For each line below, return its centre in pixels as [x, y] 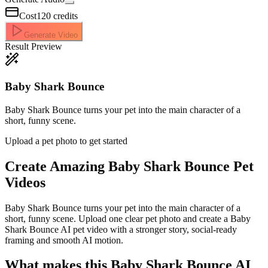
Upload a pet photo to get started [66, 141]
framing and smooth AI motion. [64, 240]
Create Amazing [57, 166]
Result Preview [33, 47]
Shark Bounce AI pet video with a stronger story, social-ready [121, 229]
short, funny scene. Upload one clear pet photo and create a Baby [128, 218]
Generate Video [51, 35]
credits [66, 16]
